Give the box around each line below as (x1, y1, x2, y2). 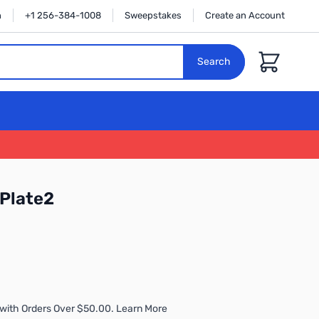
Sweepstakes (125, 10, 182, 21)
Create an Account (205, 10, 285, 21)
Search (197, 56, 231, 68)
